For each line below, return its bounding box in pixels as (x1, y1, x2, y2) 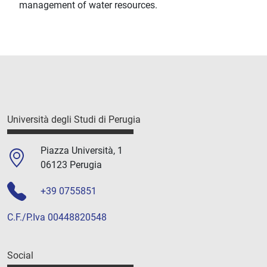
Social (7, 249, 33, 261)
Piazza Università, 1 (41, 144, 123, 156)
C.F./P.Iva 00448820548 (7, 211, 107, 223)
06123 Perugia (41, 159, 102, 170)
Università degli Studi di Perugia (7, 114, 141, 126)
